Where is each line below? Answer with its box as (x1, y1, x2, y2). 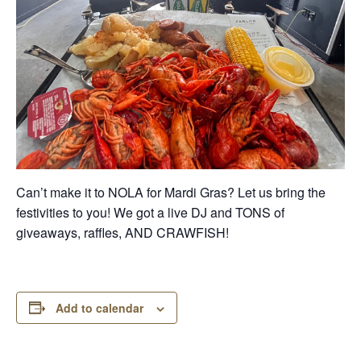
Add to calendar (56, 299, 143, 316)
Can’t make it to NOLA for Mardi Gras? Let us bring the (16, 182, 326, 201)
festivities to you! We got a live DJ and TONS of (16, 202, 284, 222)
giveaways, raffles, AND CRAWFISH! (16, 222, 229, 242)
